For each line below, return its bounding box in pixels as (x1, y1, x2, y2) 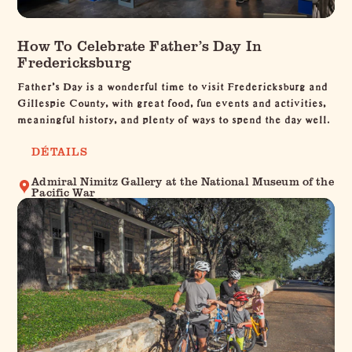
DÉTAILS (31, 143, 88, 159)
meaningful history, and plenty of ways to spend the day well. (17, 107, 331, 126)
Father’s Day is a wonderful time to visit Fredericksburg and (17, 74, 328, 93)
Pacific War (31, 184, 95, 200)
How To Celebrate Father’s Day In (17, 35, 262, 55)
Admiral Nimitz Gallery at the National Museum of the (31, 173, 334, 189)
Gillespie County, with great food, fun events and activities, (17, 90, 327, 110)
